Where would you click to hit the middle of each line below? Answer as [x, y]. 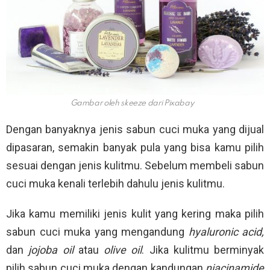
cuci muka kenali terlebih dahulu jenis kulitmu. [115, 184]
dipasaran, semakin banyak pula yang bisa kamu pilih [135, 148]
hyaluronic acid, [226, 232]
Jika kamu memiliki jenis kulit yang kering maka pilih [135, 214]
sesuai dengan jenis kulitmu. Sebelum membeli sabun [135, 166]
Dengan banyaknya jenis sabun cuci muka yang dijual [135, 130]
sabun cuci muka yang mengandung [97, 232]
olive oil [123, 250]
